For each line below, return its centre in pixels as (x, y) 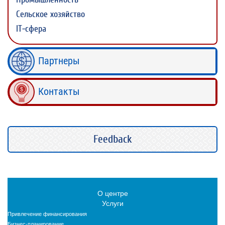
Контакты (59, 91)
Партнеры (59, 61)
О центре (113, 193)
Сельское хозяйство (50, 14)
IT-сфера (31, 29)
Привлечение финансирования (47, 213)
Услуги (113, 203)
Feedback (113, 139)
